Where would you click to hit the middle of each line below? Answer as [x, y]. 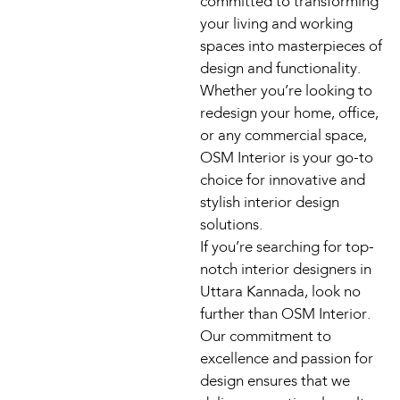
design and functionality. [280, 69]
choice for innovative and [283, 180]
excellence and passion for [287, 359]
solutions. [231, 225]
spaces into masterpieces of [291, 46]
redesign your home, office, [289, 113]
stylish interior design [270, 203]
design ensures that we [275, 381]
